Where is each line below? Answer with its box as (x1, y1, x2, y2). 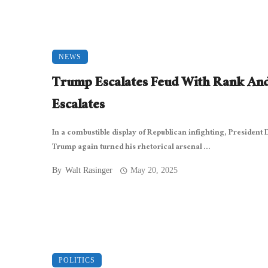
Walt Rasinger (65, 166, 112, 175)
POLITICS (59, 256, 95, 265)
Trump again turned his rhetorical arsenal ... (52, 140, 211, 156)
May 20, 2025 (130, 166, 178, 175)
